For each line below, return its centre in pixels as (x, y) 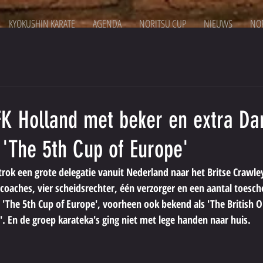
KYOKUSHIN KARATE (42, 23)
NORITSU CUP (163, 23)
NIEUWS (218, 23)
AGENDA (107, 23)
